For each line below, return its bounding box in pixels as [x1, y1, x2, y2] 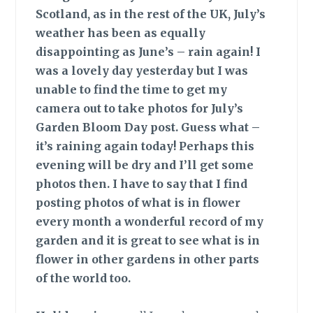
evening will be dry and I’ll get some [36, 158, 254, 173]
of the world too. [36, 271, 131, 286]
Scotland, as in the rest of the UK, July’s [36, 7, 266, 22]
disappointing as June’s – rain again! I [36, 45, 261, 59]
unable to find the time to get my [36, 82, 228, 97]
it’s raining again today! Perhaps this [36, 139, 255, 154]
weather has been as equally [36, 26, 206, 41]
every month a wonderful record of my [36, 214, 264, 229]
